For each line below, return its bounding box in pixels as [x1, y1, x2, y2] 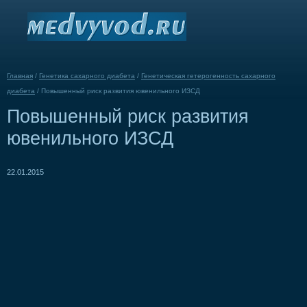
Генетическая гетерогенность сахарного [141, 72, 275, 79]
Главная [7, 72, 33, 79]
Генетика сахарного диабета [39, 72, 135, 79]
